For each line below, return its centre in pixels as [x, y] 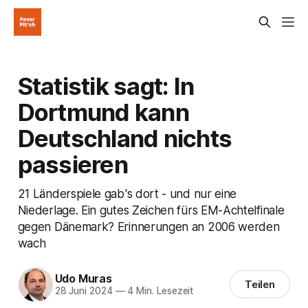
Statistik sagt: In [106, 86]
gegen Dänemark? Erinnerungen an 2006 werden [148, 226]
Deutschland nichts [125, 138]
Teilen [260, 285]
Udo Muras [83, 279]
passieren [73, 164]
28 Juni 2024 [84, 291]
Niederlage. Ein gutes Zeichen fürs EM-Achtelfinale [151, 210]
